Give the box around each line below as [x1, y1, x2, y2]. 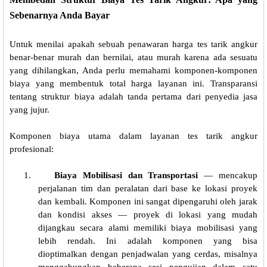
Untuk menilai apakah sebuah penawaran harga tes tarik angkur [10, 39, 257, 49]
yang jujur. [10, 105, 49, 115]
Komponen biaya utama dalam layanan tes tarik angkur [10, 131, 257, 141]
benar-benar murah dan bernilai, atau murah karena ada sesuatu [10, 52, 257, 63]
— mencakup [198, 170, 258, 181]
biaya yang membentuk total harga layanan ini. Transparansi [10, 79, 257, 89]
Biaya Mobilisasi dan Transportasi [54, 170, 198, 181]
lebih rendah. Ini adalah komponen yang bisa [38, 236, 257, 246]
